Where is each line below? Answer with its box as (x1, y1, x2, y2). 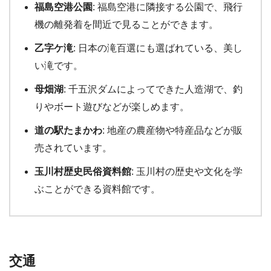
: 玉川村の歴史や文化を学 (131, 166, 243, 177)
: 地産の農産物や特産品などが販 (102, 125, 243, 135)
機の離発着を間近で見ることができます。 (34, 19, 218, 30)
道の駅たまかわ (34, 125, 102, 135)
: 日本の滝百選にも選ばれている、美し (73, 42, 243, 53)
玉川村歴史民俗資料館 (34, 166, 131, 177)
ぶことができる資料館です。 (34, 183, 160, 194)
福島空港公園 (34, 1, 93, 12)
